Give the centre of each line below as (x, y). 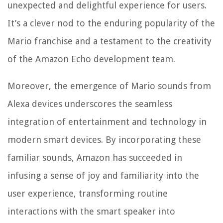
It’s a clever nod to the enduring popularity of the (111, 23)
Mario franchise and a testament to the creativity (110, 41)
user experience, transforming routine (88, 194)
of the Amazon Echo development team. (91, 59)
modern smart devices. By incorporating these (104, 140)
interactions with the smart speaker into (91, 212)
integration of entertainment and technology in (107, 122)
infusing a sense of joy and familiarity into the (103, 176)
